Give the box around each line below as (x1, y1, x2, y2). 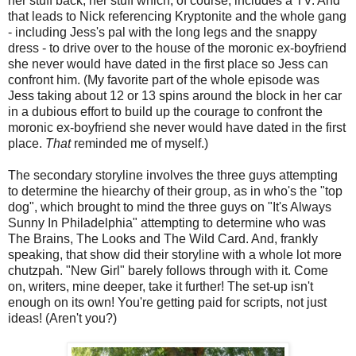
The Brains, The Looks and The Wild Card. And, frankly (8, 231, 318, 246)
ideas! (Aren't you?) (8, 311, 117, 325)
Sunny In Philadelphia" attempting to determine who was (8, 215, 326, 230)
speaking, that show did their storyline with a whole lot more (8, 247, 342, 261)
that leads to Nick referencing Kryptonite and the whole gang (8, 9, 346, 23)
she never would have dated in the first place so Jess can (8, 56, 328, 71)
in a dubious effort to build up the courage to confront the (8, 104, 323, 118)
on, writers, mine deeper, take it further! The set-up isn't (8, 279, 313, 293)
